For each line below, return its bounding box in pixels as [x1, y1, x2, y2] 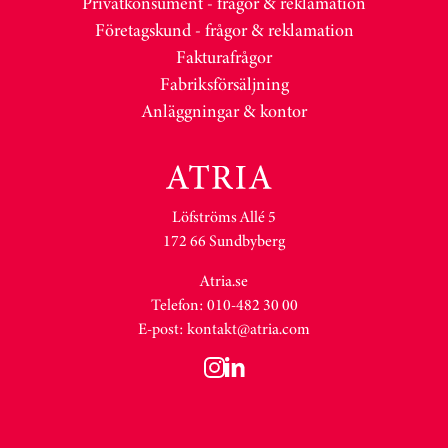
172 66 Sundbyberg [163, 228, 285, 252]
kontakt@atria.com [187, 316, 310, 340]
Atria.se [200, 268, 248, 292]
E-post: [138, 316, 187, 340]
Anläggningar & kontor [141, 97, 307, 124]
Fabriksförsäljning [159, 70, 289, 97]
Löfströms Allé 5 [172, 204, 276, 228]
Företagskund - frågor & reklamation [94, 16, 354, 43]
